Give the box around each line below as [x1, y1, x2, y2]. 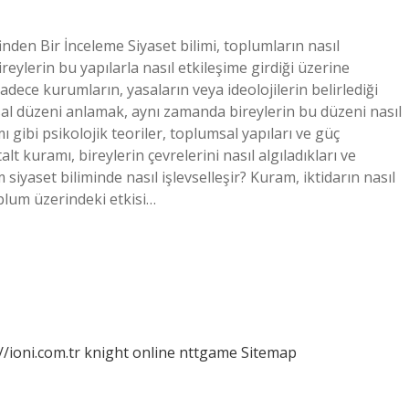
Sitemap [241, 342, 297, 362]
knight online [84, 342, 175, 362]
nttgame [179, 342, 237, 362]
